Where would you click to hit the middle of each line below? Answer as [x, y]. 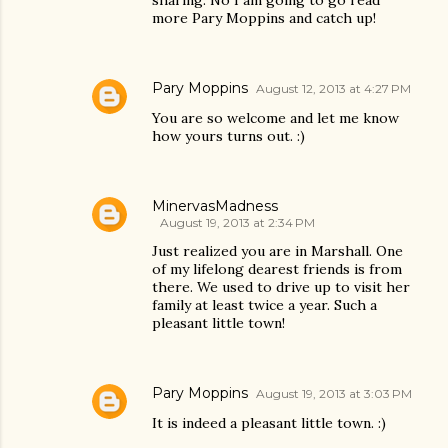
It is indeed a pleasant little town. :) [269, 423]
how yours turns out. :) [228, 136]
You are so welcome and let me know [275, 118]
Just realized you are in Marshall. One [277, 251]
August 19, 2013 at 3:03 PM [334, 393]
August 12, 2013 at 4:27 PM [333, 88]
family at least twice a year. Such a [264, 305]
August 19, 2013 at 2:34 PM [237, 222]
